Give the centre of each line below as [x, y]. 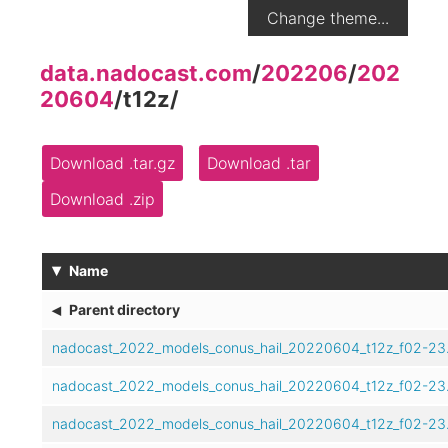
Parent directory [124, 309]
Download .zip [102, 198]
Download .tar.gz [112, 162]
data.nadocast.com [146, 73]
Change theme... [328, 18]
